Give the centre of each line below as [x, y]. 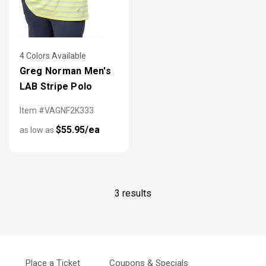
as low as [37, 130]
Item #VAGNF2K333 [56, 111]
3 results [133, 193]
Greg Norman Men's [65, 71]
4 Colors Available [53, 56]
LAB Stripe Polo [56, 87]
